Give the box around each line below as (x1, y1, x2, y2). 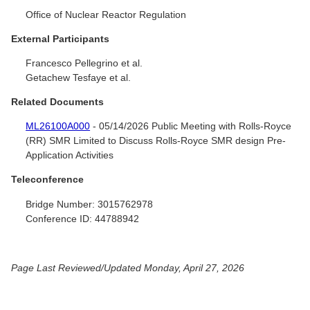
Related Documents (11, 96, 104, 108)
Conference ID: (26, 212, 93, 224)
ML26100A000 (26, 120, 91, 132)
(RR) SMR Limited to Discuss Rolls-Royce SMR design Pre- (26, 135, 286, 147)
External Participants (11, 33, 109, 45)
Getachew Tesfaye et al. (26, 72, 131, 84)
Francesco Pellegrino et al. (26, 57, 143, 69)
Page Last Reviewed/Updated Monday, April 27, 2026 (11, 262, 244, 273)
